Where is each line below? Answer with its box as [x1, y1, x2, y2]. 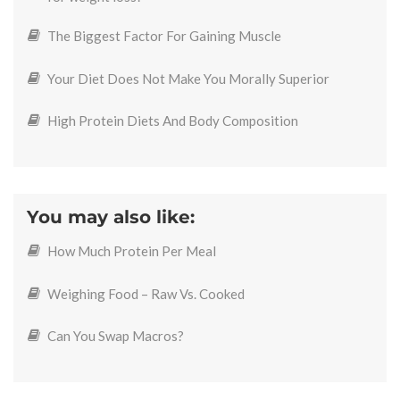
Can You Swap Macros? [46, 328, 184, 345]
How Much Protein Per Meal [46, 243, 216, 260]
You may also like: [27, 205, 195, 228]
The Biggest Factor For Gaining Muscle [46, 28, 281, 45]
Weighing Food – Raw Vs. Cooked [46, 285, 245, 302]
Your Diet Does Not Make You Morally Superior [46, 70, 329, 87]
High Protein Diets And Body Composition [46, 112, 298, 129]
